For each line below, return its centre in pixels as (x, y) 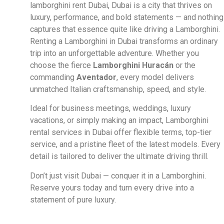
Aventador (96, 77)
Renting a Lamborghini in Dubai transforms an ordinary (124, 41)
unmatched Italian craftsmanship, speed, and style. (118, 89)
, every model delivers (155, 77)
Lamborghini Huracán (133, 65)
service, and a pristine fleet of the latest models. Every (125, 144)
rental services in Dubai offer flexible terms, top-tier (121, 132)
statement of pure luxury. (73, 199)
